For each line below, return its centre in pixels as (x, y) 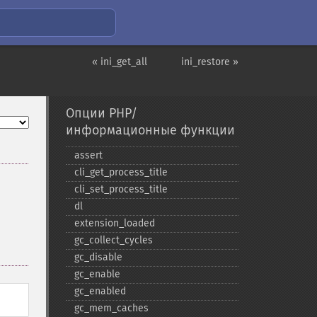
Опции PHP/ (101, 113)
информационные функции (150, 130)
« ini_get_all (120, 62)
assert (88, 155)
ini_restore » (210, 62)
